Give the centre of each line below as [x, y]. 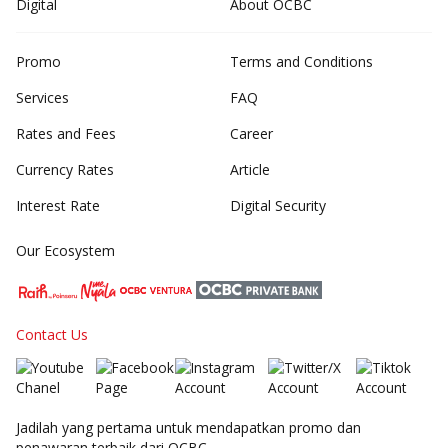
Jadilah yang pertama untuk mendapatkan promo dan [188, 428]
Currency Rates [65, 170]
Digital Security [278, 206]
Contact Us [52, 335]
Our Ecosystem [65, 251]
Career [251, 134]
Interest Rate [58, 206]
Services [42, 98]
